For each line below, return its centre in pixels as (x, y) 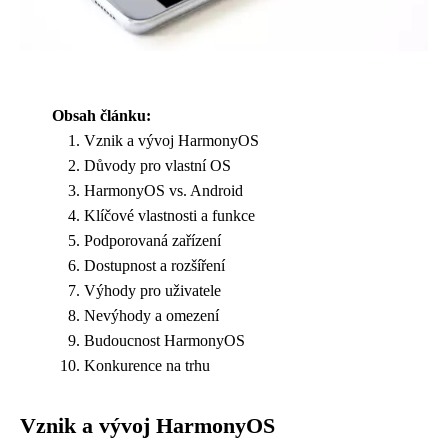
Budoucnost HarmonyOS (164, 341)
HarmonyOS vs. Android (163, 191)
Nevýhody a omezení (151, 316)
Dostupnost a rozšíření (154, 266)
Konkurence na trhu (147, 366)
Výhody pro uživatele (152, 291)
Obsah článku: (101, 116)
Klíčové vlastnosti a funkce (169, 216)
